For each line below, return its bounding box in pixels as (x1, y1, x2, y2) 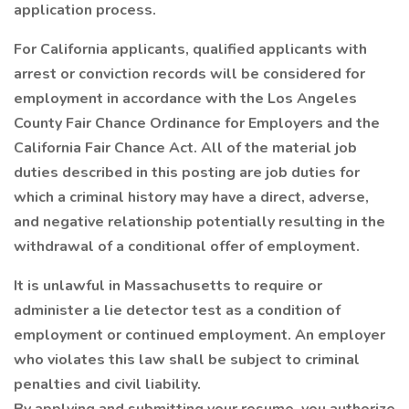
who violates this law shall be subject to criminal (14, 350, 360, 370)
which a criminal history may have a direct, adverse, (14, 187, 369, 207)
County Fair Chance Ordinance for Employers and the (14, 113, 380, 133)
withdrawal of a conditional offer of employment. (14, 236, 360, 257)
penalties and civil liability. (14, 374, 201, 394)
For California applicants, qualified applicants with (14, 39, 367, 59)
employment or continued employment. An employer (14, 325, 385, 345)
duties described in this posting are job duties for (14, 163, 360, 183)
